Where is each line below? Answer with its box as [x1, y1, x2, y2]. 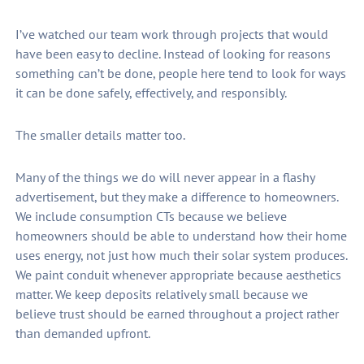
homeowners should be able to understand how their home [15, 227, 347, 245]
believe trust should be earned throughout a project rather [15, 305, 339, 323]
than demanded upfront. [15, 325, 150, 342]
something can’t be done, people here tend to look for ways [15, 65, 346, 82]
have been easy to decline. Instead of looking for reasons [15, 45, 331, 63]
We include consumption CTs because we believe [15, 208, 287, 225]
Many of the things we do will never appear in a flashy [15, 169, 314, 186]
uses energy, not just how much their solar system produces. [15, 247, 347, 264]
